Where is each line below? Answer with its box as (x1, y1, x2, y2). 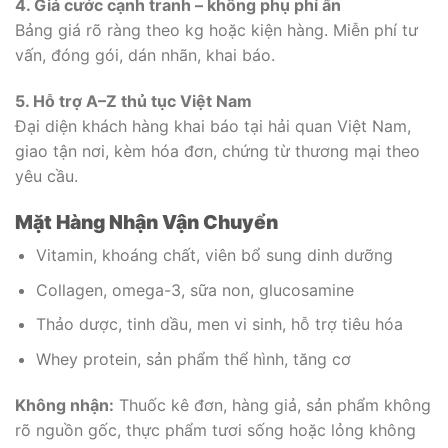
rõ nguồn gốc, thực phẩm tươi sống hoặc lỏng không (15, 419, 416, 440)
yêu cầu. (15, 165, 78, 186)
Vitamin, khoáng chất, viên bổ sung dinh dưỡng (35, 245, 393, 266)
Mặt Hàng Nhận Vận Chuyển (15, 209, 278, 234)
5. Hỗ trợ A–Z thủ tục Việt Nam (15, 90, 252, 111)
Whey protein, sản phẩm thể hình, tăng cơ (35, 348, 351, 369)
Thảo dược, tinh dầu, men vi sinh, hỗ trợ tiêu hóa (35, 314, 403, 335)
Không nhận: (15, 394, 114, 415)
